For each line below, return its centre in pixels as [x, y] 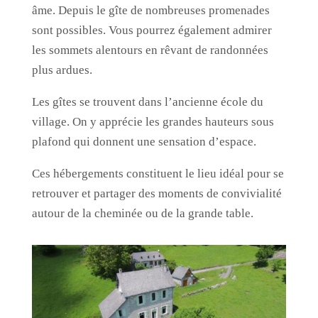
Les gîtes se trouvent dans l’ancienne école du [147, 102]
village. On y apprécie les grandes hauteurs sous [153, 122]
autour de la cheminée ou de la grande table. [142, 213]
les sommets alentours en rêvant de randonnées [150, 50]
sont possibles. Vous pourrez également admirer [152, 30]
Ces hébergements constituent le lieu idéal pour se [158, 174]
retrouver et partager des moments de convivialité [157, 193]
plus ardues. [62, 70]
